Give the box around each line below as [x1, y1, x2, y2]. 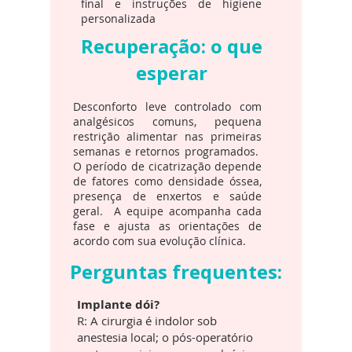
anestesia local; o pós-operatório [77, 329, 253, 345]
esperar [135, 60, 207, 86]
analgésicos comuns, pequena [73, 114, 262, 129]
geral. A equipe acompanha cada [73, 203, 262, 218]
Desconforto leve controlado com [73, 99, 262, 114]
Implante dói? [77, 296, 159, 313]
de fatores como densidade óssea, [73, 174, 262, 189]
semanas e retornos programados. [73, 144, 262, 159]
